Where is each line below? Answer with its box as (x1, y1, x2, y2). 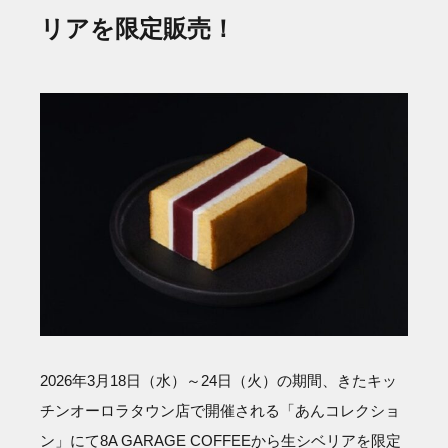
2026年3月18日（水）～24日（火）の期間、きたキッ (40, 372, 397, 390)
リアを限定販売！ (40, 15, 235, 43)
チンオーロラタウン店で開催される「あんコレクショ (40, 402, 400, 420)
